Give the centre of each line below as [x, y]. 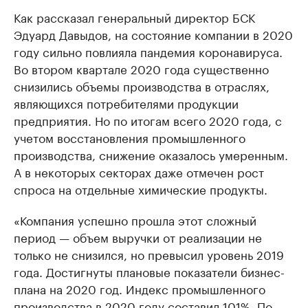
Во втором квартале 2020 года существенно [141, 68]
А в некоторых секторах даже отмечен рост [139, 171]
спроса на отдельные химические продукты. [141, 188]
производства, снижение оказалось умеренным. [151, 154]
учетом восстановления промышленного [130, 136]
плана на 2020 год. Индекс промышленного [140, 288]
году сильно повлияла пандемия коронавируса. [148, 51]
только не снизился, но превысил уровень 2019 [149, 253]
